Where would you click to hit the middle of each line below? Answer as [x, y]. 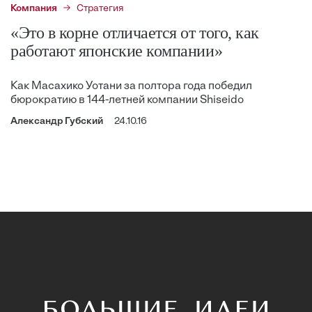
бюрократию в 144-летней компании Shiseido [127, 100]
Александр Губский [57, 121]
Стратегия [100, 8]
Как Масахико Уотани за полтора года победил [131, 86]
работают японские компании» [117, 50]
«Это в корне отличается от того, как [135, 32]
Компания [34, 8]
